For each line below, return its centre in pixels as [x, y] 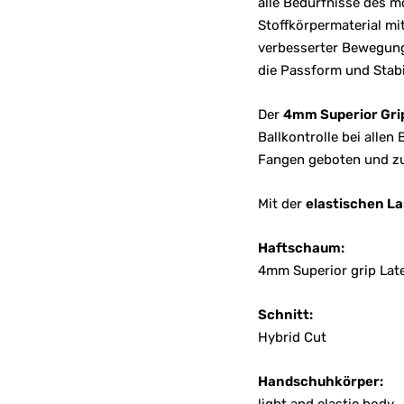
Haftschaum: [301, 248]
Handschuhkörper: [320, 381]
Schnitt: [285, 315]
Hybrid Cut [292, 337]
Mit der [281, 204]
